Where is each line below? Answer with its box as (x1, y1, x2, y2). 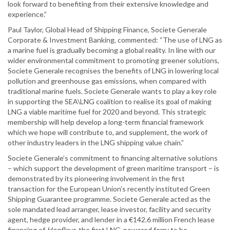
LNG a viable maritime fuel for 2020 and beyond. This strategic (8, 107, 206, 117)
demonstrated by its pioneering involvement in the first (8, 174, 185, 183)
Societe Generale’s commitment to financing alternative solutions (8, 154, 218, 163)
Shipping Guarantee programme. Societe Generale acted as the (8, 195, 210, 204)
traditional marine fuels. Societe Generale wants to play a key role (8, 87, 217, 96)
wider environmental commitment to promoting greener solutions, (8, 56, 219, 65)
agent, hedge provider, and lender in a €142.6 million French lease (8, 215, 215, 224)
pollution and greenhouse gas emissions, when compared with (8, 76, 206, 86)
